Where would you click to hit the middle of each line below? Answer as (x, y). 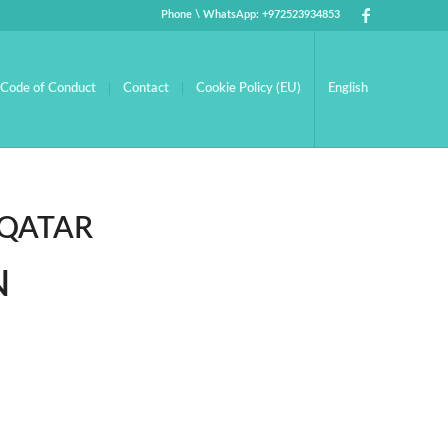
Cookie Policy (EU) (248, 88)
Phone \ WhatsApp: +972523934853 (250, 14)
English (348, 88)
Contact (146, 88)
